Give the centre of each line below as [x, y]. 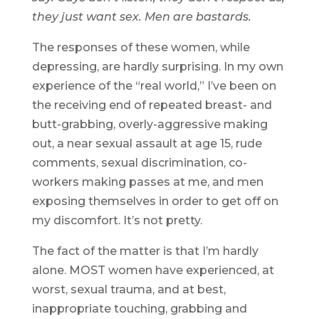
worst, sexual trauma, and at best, [129, 290]
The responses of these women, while [141, 48]
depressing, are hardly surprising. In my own [157, 67]
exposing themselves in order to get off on [155, 202]
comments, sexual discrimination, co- [139, 163]
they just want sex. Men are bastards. [141, 17]
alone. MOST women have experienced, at [153, 271]
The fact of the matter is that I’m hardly [145, 251]
